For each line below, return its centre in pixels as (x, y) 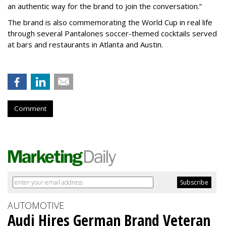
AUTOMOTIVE (36, 206)
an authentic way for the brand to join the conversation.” (105, 6)
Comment (30, 109)
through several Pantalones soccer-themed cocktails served (112, 34)
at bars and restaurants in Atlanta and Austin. (85, 45)
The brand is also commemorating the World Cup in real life (110, 22)
